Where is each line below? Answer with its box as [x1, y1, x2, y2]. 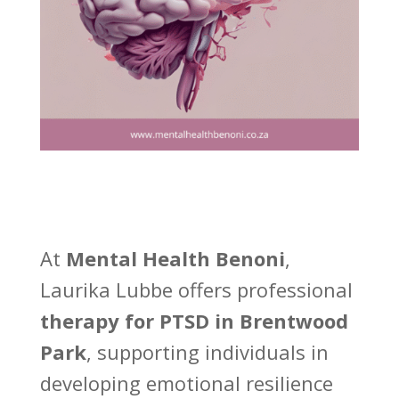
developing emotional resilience [39, 370, 333, 397]
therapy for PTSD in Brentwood [39, 307, 348, 335]
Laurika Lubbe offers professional [39, 276, 353, 304]
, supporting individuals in [85, 338, 329, 366]
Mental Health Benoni [65, 245, 285, 273]
